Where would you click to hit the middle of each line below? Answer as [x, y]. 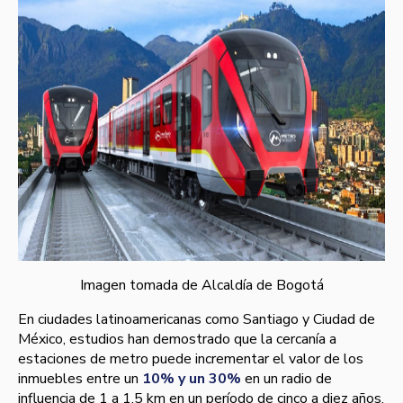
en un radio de [288, 379]
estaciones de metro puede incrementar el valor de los [191, 359]
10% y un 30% [193, 379]
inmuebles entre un [80, 379]
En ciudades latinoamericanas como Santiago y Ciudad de [197, 320]
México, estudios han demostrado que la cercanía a [177, 340]
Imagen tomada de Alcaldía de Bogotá [201, 286]
